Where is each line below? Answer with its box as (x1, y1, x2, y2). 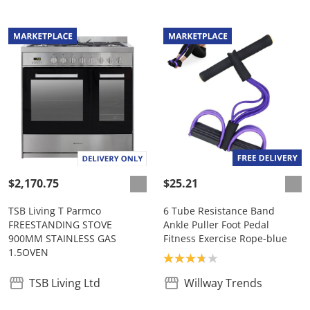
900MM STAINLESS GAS (8, 232, 116, 246)
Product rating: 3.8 (163, 250, 259, 266)
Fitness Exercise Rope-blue (163, 232, 287, 246)
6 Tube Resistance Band (163, 204, 275, 218)
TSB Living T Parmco (8, 204, 101, 218)
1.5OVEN (8, 246, 48, 259)
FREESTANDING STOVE (8, 218, 112, 232)
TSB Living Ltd (29, 275, 100, 291)
